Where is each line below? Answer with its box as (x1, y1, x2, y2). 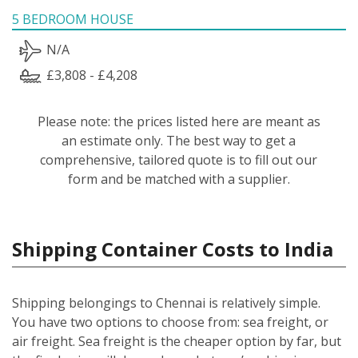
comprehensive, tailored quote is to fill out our (40, 150, 318, 169)
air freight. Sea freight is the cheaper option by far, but (12, 332, 341, 350)
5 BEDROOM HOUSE (12, 10, 133, 28)
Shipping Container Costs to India (12, 235, 333, 262)
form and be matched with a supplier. (67, 169, 290, 188)
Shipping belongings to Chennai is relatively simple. (12, 293, 320, 312)
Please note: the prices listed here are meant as (37, 112, 320, 130)
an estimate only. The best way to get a (62, 131, 296, 149)
